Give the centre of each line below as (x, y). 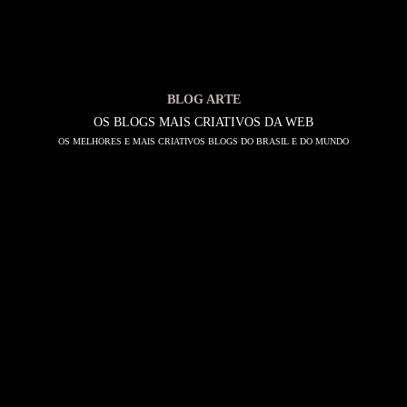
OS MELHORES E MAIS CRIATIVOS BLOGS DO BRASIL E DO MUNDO (203, 141)
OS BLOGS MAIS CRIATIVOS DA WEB (203, 122)
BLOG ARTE (203, 99)
